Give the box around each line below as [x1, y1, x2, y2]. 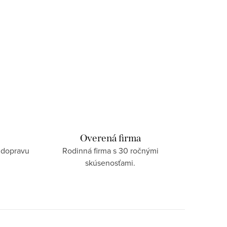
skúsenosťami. [85, 157, 136, 168]
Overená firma [80, 132, 141, 144]
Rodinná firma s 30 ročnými [62, 145, 159, 156]
